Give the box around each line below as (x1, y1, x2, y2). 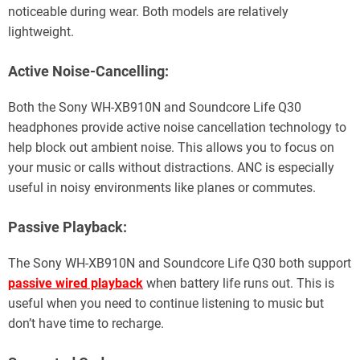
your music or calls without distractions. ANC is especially (8, 159, 334, 175)
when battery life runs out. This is (143, 275, 334, 291)
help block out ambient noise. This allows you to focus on (8, 139, 334, 155)
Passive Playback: (8, 218, 127, 235)
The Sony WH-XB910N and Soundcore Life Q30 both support (8, 255, 351, 271)
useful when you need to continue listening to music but (8, 295, 324, 311)
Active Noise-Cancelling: (8, 62, 169, 80)
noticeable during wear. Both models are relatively (8, 3, 288, 19)
